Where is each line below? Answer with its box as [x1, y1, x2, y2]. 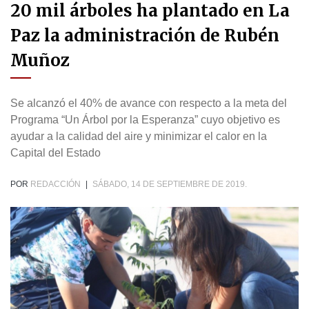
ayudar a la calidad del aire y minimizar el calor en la [10, 130, 267, 143]
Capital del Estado [10, 147, 101, 159]
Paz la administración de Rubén [10, 25, 279, 47]
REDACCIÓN [30, 179, 81, 190]
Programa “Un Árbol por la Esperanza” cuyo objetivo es [10, 114, 280, 126]
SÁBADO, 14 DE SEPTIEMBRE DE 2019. [92, 179, 247, 190]
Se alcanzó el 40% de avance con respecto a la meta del [10, 97, 287, 110]
